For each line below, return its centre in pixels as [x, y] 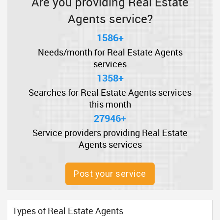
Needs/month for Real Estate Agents [110, 52]
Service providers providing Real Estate [110, 133]
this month [110, 104]
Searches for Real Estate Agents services [110, 92]
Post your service [110, 174]
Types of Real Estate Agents [68, 211]
